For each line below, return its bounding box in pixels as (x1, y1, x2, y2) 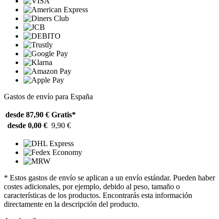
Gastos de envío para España (4, 92, 93, 101)
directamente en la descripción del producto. (4, 199, 139, 208)
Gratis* (51, 110, 76, 119)
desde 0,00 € (7, 121, 47, 130)
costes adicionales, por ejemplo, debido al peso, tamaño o (4, 182, 180, 191)
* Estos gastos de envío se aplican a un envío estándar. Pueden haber (4, 173, 215, 182)
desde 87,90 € (5, 110, 49, 119)
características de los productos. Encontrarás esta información (4, 191, 192, 199)
